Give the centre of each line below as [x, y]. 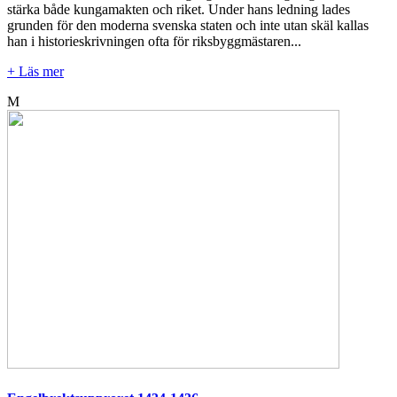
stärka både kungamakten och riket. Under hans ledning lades [179, 10]
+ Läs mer [35, 72]
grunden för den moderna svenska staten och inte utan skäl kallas [188, 26]
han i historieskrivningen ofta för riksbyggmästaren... [154, 42]
